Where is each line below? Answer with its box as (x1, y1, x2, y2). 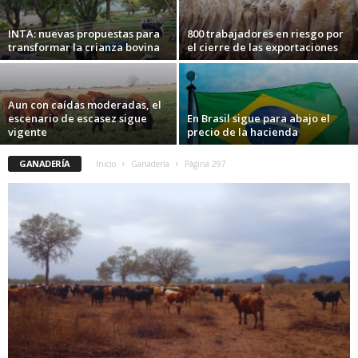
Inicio (95, 158, 116, 170)
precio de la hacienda (187, 125, 298, 140)
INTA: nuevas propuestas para (8, 26, 160, 42)
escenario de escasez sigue (8, 111, 147, 126)
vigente (8, 125, 47, 140)
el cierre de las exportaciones (187, 40, 338, 55)
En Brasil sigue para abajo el (187, 111, 330, 126)
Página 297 (184, 158, 226, 170)
